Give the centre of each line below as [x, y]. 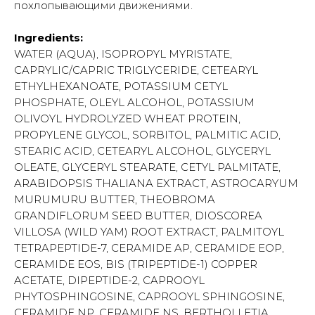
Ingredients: [49, 37]
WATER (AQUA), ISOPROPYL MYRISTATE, [123, 53]
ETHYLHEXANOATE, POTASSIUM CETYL [121, 86]
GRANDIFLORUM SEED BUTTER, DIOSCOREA [138, 215]
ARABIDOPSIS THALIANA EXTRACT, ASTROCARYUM [156, 183]
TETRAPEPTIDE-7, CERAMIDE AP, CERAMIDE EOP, [149, 247]
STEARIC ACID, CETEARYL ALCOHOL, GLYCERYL [142, 150]
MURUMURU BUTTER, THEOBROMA [115, 199]
